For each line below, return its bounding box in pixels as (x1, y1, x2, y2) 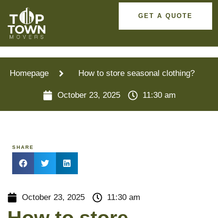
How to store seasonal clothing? (78, 69, 195, 78)
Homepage (10, 69, 49, 78)
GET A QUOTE (138, 12, 193, 19)
